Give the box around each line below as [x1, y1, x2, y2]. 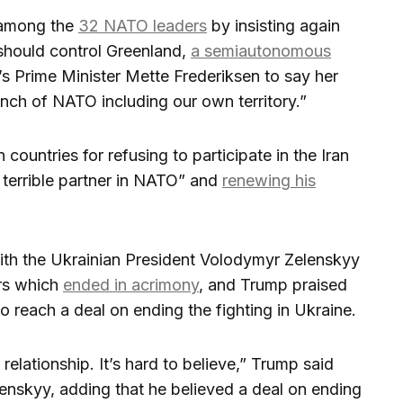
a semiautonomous [191, 41, 331, 61]
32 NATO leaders [78, 16, 207, 36]
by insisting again [207, 16, 340, 36]
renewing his [222, 171, 316, 191]
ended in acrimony [63, 275, 199, 295]
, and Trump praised [199, 275, 347, 295]
